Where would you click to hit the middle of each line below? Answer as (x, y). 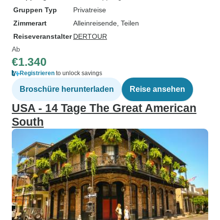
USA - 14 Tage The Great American (104, 108)
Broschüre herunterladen (67, 89)
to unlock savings (78, 73)
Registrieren (37, 73)
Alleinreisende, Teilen (106, 23)
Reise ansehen (157, 89)
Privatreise (90, 10)
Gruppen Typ (35, 10)
